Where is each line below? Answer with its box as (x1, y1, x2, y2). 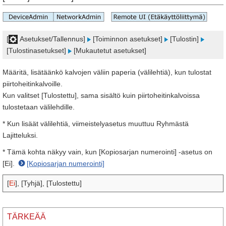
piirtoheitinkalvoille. (3, 80, 63, 88)
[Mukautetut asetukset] (72, 46, 146, 54)
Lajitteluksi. (3, 131, 38, 139)
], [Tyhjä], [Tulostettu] (15, 179, 82, 187)
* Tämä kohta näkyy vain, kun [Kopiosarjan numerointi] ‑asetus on (3, 148, 212, 156)
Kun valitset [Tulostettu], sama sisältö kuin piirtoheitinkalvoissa (3, 91, 200, 99)
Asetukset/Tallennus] (18, 35, 87, 43)
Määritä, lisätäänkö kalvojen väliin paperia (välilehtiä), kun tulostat (3, 68, 211, 76)
